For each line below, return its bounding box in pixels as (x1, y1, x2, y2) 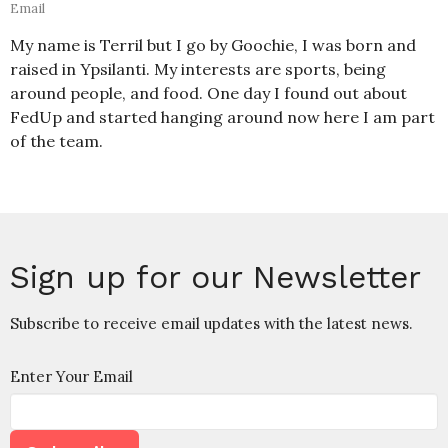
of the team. (10, 131, 103, 152)
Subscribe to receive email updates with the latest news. (10, 314, 413, 334)
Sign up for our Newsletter (10, 258, 421, 297)
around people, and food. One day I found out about (10, 83, 407, 104)
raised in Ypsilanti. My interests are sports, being (10, 59, 386, 80)
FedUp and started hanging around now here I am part (10, 107, 435, 128)
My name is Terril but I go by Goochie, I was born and (10, 35, 416, 56)
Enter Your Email (10, 367, 133, 387)
